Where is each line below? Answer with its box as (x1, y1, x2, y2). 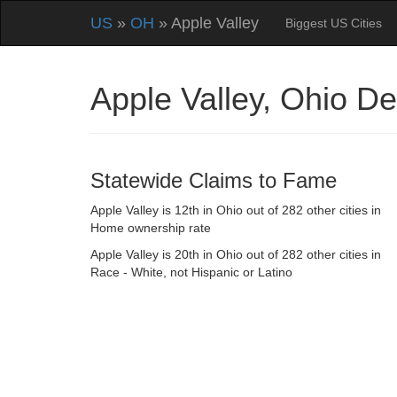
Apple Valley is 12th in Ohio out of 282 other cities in (90, 203, 381, 217)
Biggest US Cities (285, 16, 382, 30)
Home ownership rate (90, 221, 211, 235)
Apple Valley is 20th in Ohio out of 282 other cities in (90, 247, 381, 261)
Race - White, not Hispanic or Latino (90, 265, 292, 279)
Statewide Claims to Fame (90, 168, 337, 192)
